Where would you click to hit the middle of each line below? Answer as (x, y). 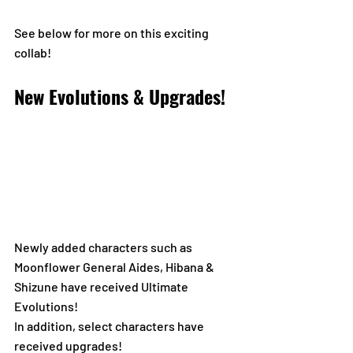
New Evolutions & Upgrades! (120, 96)
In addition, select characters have (110, 325)
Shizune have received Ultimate (102, 286)
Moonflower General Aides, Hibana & (115, 266)
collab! (33, 52)
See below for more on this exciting (113, 32)
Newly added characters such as (104, 247)
